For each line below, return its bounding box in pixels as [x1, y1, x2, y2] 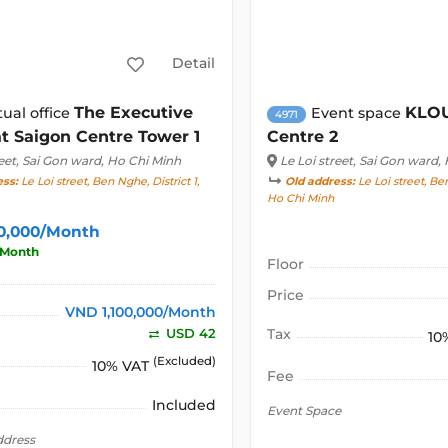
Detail [172, 53, 216, 72]
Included [151, 395, 216, 414]
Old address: [284, 175, 355, 189]
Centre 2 [266, 127, 338, 147]
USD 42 [161, 325, 216, 342]
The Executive [74, 103, 194, 123]
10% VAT [91, 356, 153, 375]
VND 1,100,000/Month [64, 303, 216, 322]
